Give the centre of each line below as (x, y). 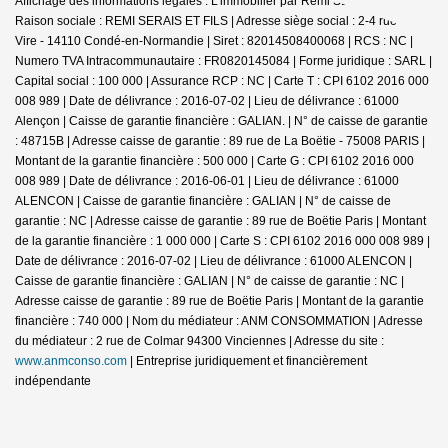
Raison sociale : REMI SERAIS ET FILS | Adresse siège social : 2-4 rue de (214, 20)
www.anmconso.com (71, 360)
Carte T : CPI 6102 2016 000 (351, 80)
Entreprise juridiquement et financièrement (251, 360)
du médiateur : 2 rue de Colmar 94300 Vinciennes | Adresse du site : (199, 340)
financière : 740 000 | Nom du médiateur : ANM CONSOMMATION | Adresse (219, 320)
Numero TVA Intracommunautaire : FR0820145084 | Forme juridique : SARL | (223, 60)
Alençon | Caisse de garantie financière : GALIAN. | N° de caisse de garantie (221, 120)
